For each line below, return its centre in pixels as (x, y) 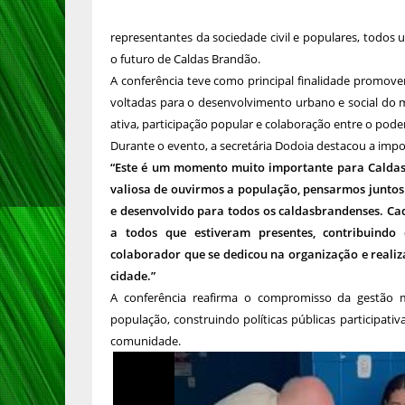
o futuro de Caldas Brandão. (185, 59)
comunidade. (146, 341)
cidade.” (133, 276)
